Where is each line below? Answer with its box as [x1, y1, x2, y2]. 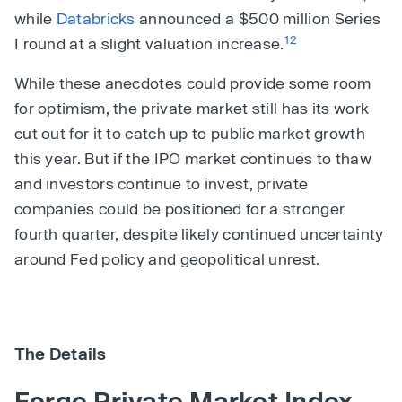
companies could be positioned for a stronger [14, 199, 345, 217]
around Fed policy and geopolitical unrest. [14, 249, 320, 267]
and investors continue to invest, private [14, 174, 309, 192]
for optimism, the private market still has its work [14, 99, 370, 117]
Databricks [56, 9, 135, 27]
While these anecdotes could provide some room [14, 74, 371, 92]
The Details [14, 344, 107, 363]
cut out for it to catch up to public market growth [14, 124, 365, 142]
